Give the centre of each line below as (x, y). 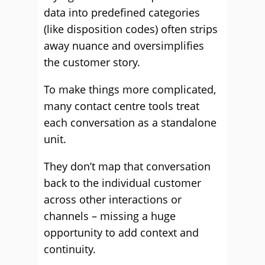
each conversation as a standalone (130, 122)
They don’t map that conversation (127, 166)
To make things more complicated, (130, 89)
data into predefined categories (122, 12)
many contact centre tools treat (122, 106)
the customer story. (92, 62)
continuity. (70, 249)
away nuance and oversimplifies (124, 46)
